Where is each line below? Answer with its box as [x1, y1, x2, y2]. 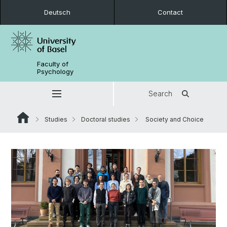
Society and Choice [144, 116, 204, 123]
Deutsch [44, 8, 70, 16]
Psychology [37, 67, 74, 75]
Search [148, 89, 172, 98]
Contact [158, 8, 183, 16]
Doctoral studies [81, 116, 130, 123]
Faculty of [37, 60, 69, 68]
